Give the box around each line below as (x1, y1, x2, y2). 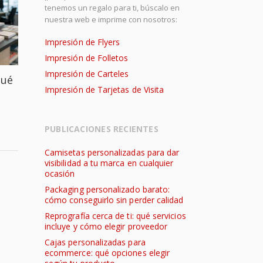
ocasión (45, 168, 75, 179)
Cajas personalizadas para (45, 237, 146, 248)
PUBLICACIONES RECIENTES (45, 123, 159, 134)
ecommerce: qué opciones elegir (45, 247, 170, 258)
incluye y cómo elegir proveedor (45, 221, 168, 232)
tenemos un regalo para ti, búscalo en (45, 2, 180, 13)
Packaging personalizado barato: (45, 184, 170, 195)
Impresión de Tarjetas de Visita (45, 84, 164, 95)
